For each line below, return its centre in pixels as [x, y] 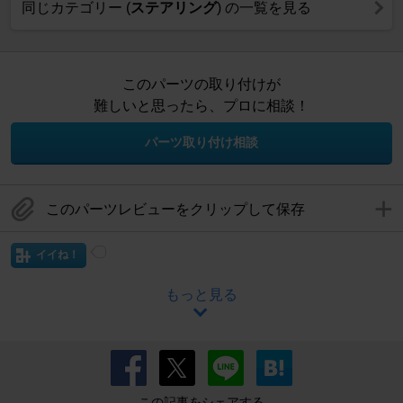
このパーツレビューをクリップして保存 [175, 209]
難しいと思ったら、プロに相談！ [201, 105]
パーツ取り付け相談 [201, 142]
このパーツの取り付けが [201, 84]
